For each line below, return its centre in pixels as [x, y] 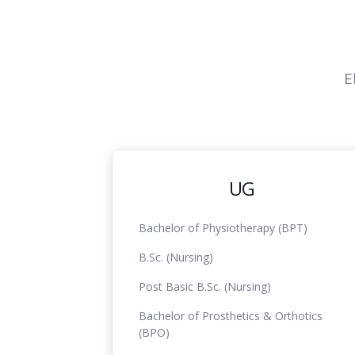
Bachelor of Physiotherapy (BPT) [223, 227]
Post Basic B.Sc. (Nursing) [205, 286]
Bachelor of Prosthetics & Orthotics [231, 315]
